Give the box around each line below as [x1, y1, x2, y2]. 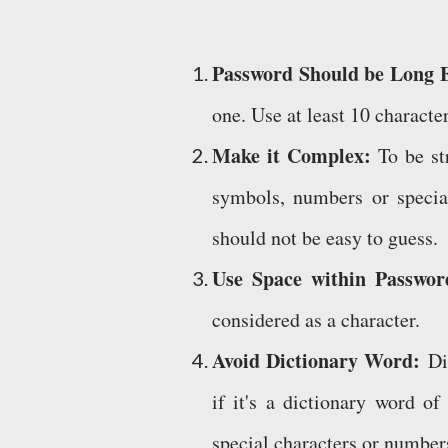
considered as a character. [212, 306, 427, 333]
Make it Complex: [212, 141, 371, 170]
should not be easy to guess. [212, 224, 445, 251]
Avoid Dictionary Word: [212, 346, 420, 375]
